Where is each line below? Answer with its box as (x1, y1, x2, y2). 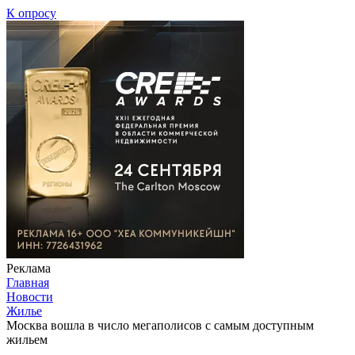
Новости (6, 289, 53, 303)
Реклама (6, 261, 51, 275)
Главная (6, 275, 49, 289)
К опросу (6, 6, 56, 20)
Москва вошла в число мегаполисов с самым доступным (6, 318, 314, 332)
